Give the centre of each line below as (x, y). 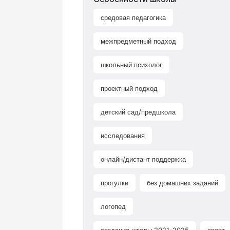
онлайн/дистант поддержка (143, 159)
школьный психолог (131, 65)
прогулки (114, 183)
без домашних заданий (183, 183)
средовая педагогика (133, 17)
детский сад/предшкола (138, 112)
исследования (123, 136)
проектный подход (129, 88)
